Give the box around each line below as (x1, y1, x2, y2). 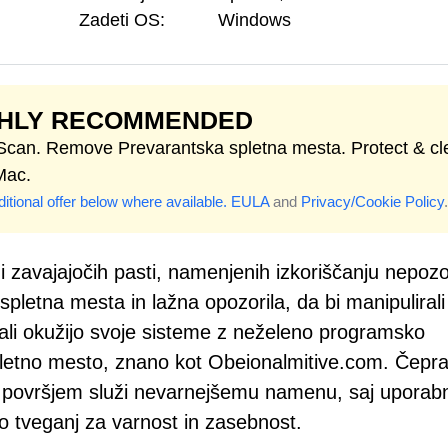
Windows (218, 10, 291, 30)
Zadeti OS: (79, 10, 165, 30)
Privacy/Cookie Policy (301, 193, 444, 210)
